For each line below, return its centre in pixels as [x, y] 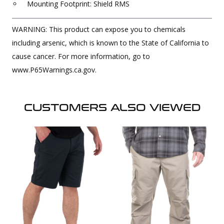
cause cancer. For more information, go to [81, 56]
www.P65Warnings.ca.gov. [54, 70]
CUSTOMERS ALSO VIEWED [112, 108]
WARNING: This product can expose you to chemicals [99, 29]
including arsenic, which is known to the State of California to [110, 43]
